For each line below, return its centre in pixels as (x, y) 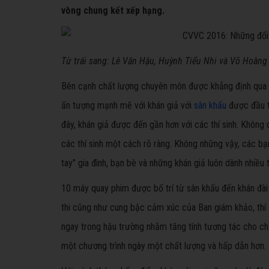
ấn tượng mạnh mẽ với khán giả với (128, 105)
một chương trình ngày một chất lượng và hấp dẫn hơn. (164, 246)
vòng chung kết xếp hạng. (113, 11)
